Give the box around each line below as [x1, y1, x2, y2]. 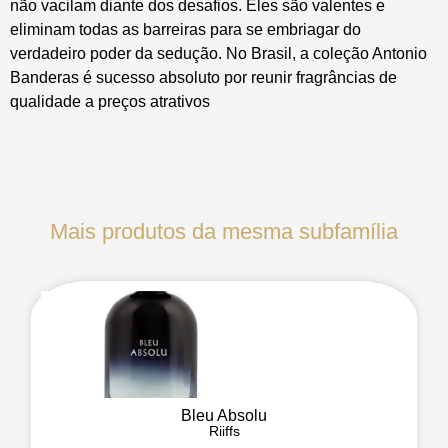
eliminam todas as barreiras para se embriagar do [10, 21, 361, 38]
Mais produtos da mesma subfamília [50, 218, 398, 244]
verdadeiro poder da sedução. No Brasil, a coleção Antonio [10, 45, 427, 62]
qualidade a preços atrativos [10, 93, 210, 110]
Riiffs [208, 423, 240, 439]
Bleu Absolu [181, 407, 267, 424]
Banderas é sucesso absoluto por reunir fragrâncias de [10, 69, 397, 86]
